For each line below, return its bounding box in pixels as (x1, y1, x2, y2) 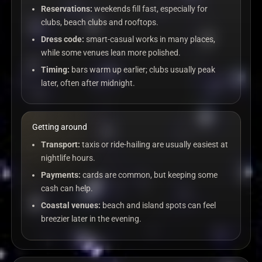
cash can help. (41, 184, 94, 194)
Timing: (41, 64, 70, 74)
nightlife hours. (41, 153, 96, 163)
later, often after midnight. (41, 78, 136, 88)
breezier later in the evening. (41, 213, 142, 223)
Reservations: (41, 4, 93, 14)
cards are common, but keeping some (81, 170, 218, 180)
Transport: (41, 140, 81, 150)
